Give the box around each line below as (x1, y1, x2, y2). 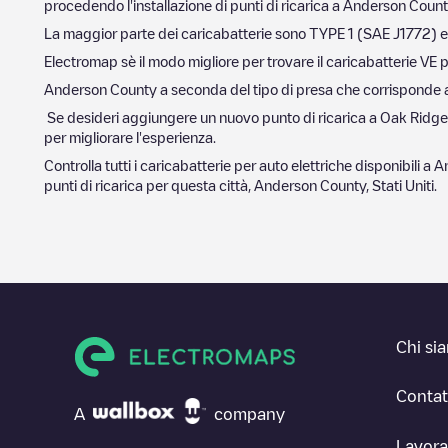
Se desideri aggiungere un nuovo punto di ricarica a (44, 109, 380, 124)
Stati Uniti (372, 177, 434, 192)
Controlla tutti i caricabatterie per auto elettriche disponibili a (44, 157, 434, 172)
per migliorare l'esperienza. (44, 129, 216, 144)
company (214, 405, 285, 422)
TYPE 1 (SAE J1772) (309, 25, 437, 40)
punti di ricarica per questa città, (44, 177, 254, 192)
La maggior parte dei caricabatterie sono (44, 25, 309, 40)
